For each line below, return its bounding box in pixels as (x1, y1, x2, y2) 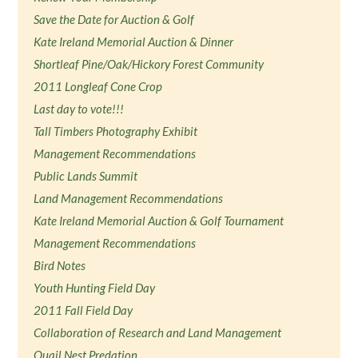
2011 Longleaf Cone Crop (34, 79, 163, 93)
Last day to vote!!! (34, 101, 125, 116)
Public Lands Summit (34, 169, 138, 183)
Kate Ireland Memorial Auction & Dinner (34, 34, 234, 49)
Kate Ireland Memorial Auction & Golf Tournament (34, 213, 284, 228)
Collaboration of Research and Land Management (34, 325, 282, 340)
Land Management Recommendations (34, 191, 224, 205)
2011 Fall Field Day (34, 303, 133, 317)
